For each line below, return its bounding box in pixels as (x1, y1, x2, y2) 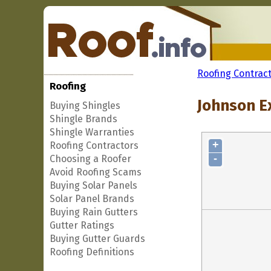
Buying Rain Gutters (50, 206, 138, 218)
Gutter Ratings (50, 220, 114, 231)
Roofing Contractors (50, 140, 139, 151)
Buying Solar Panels (50, 180, 137, 191)
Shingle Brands (50, 113, 117, 125)
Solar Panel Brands (50, 193, 134, 204)
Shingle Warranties (50, 126, 134, 138)
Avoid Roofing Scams (50, 166, 142, 178)
